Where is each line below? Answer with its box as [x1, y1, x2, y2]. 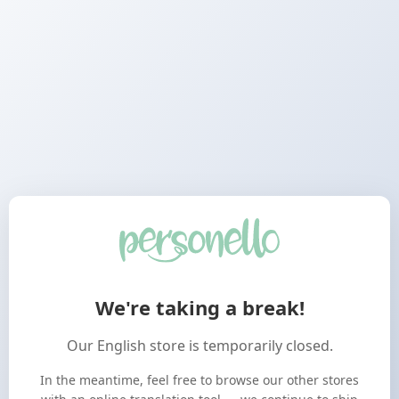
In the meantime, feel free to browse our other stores [40, 370, 359, 388]
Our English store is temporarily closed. [66, 335, 333, 355]
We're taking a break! [94, 293, 305, 321]
